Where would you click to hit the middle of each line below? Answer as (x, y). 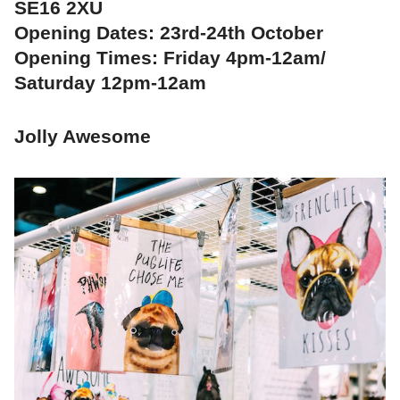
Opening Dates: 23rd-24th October (169, 33)
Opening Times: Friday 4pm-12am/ (170, 58)
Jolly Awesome (83, 137)
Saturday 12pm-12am (110, 83)
